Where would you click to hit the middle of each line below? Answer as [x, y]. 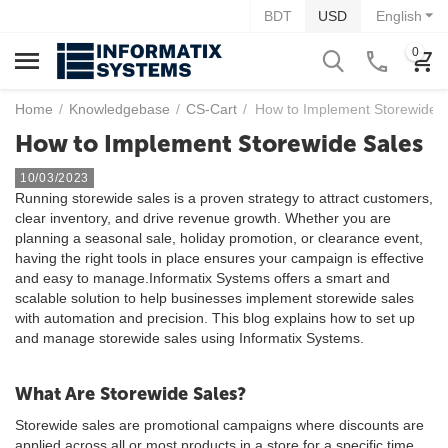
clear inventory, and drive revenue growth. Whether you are [203, 218]
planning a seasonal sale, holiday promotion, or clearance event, [219, 238]
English [399, 16]
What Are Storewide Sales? [130, 394]
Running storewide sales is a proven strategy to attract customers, [224, 198]
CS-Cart [211, 109]
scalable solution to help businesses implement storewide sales [214, 298]
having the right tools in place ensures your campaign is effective [219, 258]
